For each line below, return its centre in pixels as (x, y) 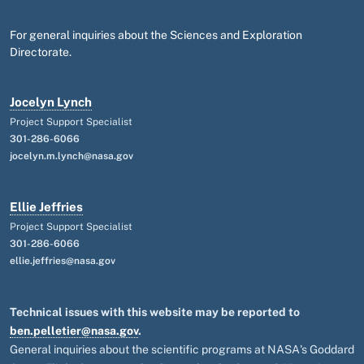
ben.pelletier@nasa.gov (74, 331)
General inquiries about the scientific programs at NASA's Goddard (182, 349)
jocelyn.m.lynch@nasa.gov (71, 156)
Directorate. (41, 52)
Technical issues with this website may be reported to (155, 312)
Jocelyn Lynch (51, 102)
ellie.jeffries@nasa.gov (63, 261)
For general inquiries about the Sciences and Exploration (156, 35)
